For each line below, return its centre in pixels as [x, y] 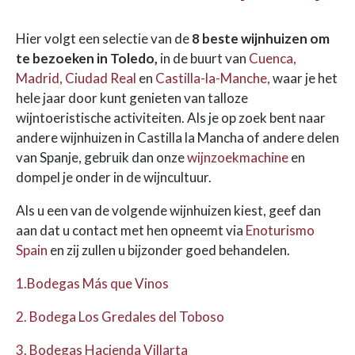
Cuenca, [273, 58]
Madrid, [39, 78]
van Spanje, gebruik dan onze [101, 157]
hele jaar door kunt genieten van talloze [132, 97]
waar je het [304, 78]
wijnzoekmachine [238, 157]
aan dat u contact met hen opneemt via [131, 230]
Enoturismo [280, 230]
